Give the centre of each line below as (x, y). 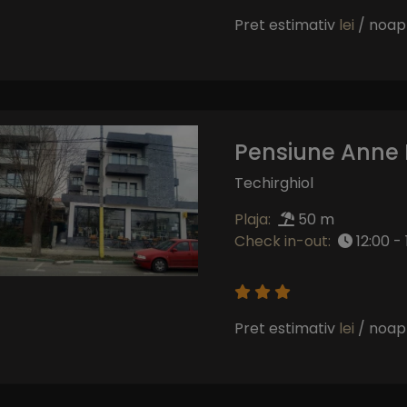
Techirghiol (273, 183)
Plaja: (252, 219)
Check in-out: (282, 241)
